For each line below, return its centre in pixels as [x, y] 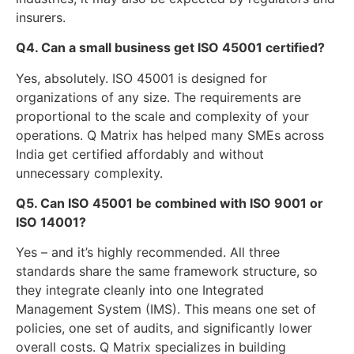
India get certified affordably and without [140, 154]
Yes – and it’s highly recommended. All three [148, 252]
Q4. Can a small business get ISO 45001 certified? [170, 48]
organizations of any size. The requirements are [158, 97]
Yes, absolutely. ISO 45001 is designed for [141, 78]
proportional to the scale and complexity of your [162, 116]
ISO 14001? [51, 222]
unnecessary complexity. [89, 173]
